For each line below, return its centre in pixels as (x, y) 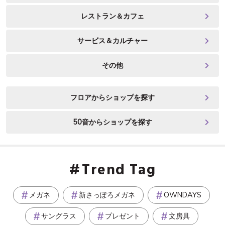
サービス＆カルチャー (113, 41)
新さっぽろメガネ (107, 195)
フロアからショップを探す (113, 97)
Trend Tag (119, 171)
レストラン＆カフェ (113, 16)
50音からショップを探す (113, 122)
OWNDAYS (183, 195)
